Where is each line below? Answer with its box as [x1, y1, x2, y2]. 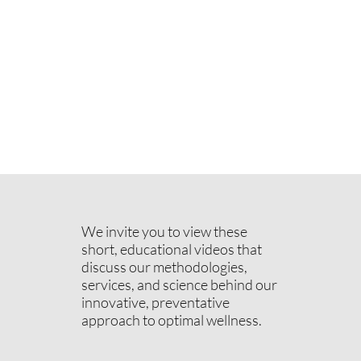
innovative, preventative [81, 293, 230, 311]
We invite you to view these [81, 222, 247, 240]
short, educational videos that [81, 239, 262, 258]
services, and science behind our [81, 275, 277, 293]
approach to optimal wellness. [81, 310, 262, 329]
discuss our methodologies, [81, 257, 247, 276]
